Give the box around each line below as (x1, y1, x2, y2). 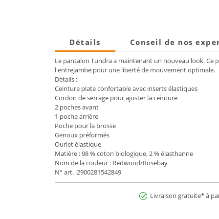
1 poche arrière (55, 112, 98, 121)
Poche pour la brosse (55, 121, 116, 131)
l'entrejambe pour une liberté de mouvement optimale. (55, 66, 215, 75)
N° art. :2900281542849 (55, 168, 121, 177)
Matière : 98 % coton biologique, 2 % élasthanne (55, 149, 193, 158)
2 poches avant (55, 103, 99, 112)
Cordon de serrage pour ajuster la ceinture (55, 93, 177, 103)
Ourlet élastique (55, 140, 101, 149)
